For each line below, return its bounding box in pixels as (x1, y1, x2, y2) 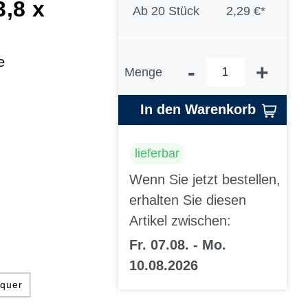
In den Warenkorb (140, 102, 256, 118)
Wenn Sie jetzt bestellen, (129, 172, 280, 188)
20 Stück (151, 4, 199, 19)
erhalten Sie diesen (129, 192, 246, 208)
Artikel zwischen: (129, 213, 231, 229)
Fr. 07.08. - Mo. (129, 237, 226, 253)
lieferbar (135, 146, 179, 160)
